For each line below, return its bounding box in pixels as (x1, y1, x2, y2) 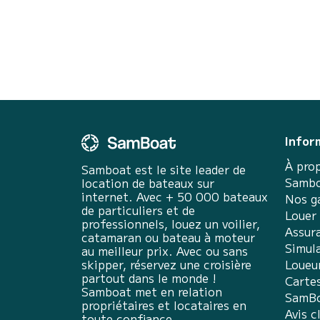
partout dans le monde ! (81, 269, 216, 286)
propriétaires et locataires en (81, 296, 246, 314)
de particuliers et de (81, 201, 195, 219)
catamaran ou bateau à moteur (81, 229, 255, 246)
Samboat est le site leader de (81, 161, 246, 178)
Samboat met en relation (81, 283, 222, 300)
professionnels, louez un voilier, (81, 215, 260, 232)
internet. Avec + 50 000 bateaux (81, 188, 268, 205)
